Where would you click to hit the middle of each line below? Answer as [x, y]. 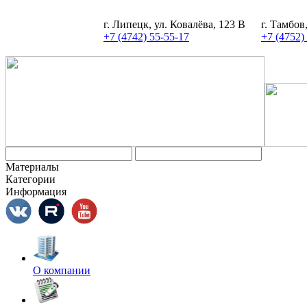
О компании [62, 270]
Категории [30, 179]
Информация [36, 192]
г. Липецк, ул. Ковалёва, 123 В [174, 24]
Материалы [32, 167]
